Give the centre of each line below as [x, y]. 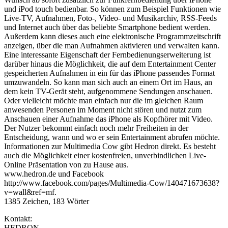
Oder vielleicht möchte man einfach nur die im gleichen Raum [104, 100]
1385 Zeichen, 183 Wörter [47, 201]
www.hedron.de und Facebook [54, 174]
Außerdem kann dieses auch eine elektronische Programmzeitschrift [112, 36]
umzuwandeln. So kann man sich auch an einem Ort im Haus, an [108, 82]
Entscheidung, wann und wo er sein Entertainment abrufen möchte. [112, 137]
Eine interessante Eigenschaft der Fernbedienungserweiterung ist [107, 54]
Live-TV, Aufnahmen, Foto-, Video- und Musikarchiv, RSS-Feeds [110, 18]
